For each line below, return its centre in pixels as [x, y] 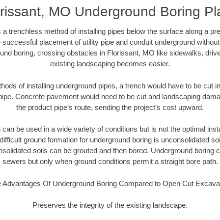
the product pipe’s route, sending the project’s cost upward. [110, 107]
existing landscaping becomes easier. [110, 64]
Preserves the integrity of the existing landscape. [110, 205]
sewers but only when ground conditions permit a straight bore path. [110, 162]
